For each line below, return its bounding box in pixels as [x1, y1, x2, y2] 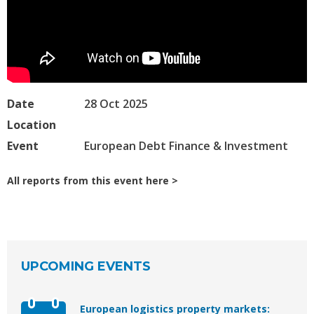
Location [7, 117, 56, 133]
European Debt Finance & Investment [84, 138, 288, 154]
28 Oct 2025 [84, 96, 148, 112]
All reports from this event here [7, 174, 169, 188]
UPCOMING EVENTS [21, 259, 151, 275]
